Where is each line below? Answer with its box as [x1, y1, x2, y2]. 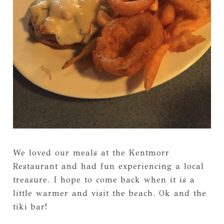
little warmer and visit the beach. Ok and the [12, 188, 206, 198]
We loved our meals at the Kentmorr [12, 147, 169, 157]
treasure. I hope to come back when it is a [12, 174, 195, 184]
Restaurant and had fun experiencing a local [12, 161, 204, 171]
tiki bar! [12, 201, 47, 211]
